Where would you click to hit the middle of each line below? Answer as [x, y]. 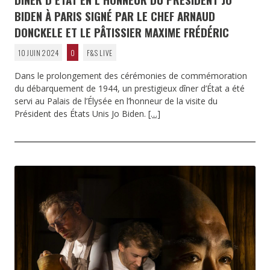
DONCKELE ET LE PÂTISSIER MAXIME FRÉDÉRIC [122, 32]
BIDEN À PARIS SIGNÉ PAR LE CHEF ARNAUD [115, 15]
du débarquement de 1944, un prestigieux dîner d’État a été [130, 88]
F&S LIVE [100, 52]
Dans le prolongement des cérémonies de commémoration [131, 75]
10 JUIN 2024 [38, 52]
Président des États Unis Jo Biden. [81, 113]
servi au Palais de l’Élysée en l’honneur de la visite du [116, 101]
